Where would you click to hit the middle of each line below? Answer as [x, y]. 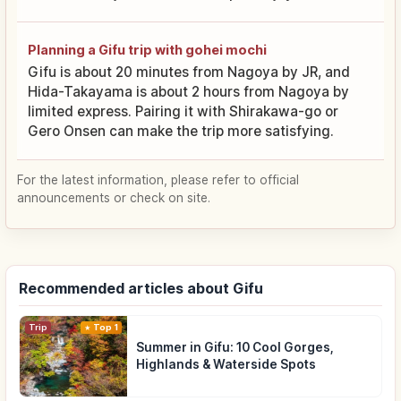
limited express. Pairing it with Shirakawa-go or [183, 112]
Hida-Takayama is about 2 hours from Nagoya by [188, 92]
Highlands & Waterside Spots [226, 365]
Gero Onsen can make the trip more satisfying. [181, 132]
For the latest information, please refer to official [158, 180]
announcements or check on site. [114, 198]
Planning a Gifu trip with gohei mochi [147, 50]
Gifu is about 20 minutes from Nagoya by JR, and [189, 73]
